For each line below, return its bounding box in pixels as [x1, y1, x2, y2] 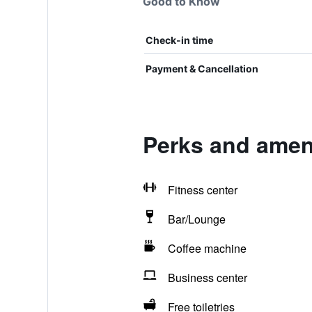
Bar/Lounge [167, 211, 226, 227]
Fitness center [167, 182, 237, 198]
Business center [167, 270, 247, 286]
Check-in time [145, 34, 213, 46]
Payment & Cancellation [145, 63, 258, 75]
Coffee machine [167, 240, 247, 256]
